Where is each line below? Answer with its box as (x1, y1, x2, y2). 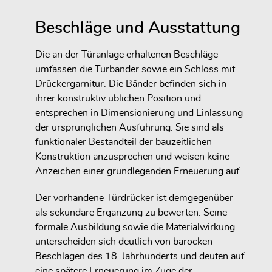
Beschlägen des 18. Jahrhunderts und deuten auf (35, 251, 244, 262)
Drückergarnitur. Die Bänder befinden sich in (35, 78, 226, 89)
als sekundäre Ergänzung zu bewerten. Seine (35, 208, 227, 218)
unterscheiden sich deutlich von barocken (35, 237, 212, 247)
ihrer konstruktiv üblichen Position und (35, 93, 201, 103)
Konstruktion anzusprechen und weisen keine (35, 151, 229, 161)
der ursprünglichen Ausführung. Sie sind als (35, 122, 224, 132)
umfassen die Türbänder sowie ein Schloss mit (35, 64, 235, 74)
